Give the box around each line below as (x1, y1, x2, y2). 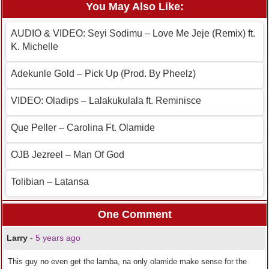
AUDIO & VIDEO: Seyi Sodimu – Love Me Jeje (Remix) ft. (11, 28, 255, 39)
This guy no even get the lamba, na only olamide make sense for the (8, 257, 247, 267)
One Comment (97, 208, 172, 221)
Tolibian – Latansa (11, 177, 89, 187)
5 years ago (35, 233, 80, 243)
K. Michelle (11, 41, 58, 52)
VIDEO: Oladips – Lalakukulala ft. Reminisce (11, 95, 201, 106)
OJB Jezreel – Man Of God (11, 150, 124, 160)
